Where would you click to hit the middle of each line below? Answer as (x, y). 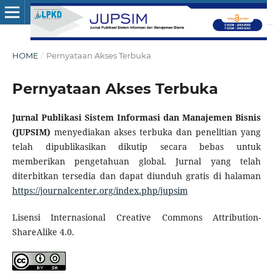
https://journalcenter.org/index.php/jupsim (100, 190)
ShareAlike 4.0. (43, 232)
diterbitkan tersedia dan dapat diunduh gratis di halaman (136, 175)
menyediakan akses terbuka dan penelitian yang (158, 132)
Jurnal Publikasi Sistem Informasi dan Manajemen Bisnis (136, 117)
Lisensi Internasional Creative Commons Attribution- (136, 217)
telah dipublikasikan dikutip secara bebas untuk (136, 146)
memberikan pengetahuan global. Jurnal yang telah (136, 161)
